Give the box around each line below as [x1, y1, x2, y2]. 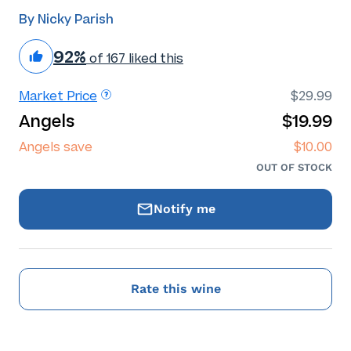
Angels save [19, 139, 92, 154]
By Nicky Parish [19, 12, 114, 27]
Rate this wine [130, 281, 221, 296]
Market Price [19, 89, 97, 103]
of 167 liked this [86, 50, 183, 66]
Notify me [153, 201, 215, 216]
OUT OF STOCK [256, 161, 332, 173]
